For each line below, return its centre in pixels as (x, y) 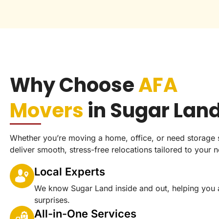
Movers (47, 110)
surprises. (52, 200)
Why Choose (74, 85)
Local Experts (70, 171)
